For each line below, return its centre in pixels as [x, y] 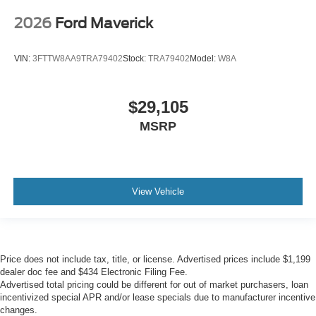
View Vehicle [158, 191]
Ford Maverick [104, 24]
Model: [204, 58]
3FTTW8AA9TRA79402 [78, 58]
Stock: [135, 58]
